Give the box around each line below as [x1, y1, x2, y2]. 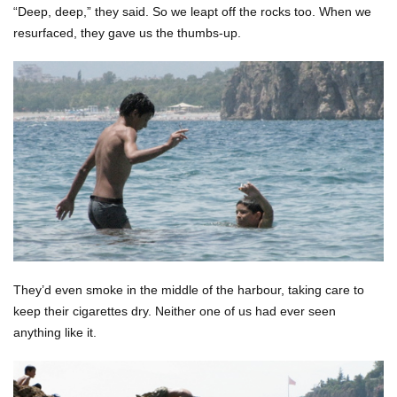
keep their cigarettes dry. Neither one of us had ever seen [13, 303, 336, 318]
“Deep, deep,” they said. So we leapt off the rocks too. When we [13, 4, 371, 19]
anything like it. [13, 324, 97, 339]
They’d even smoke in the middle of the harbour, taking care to [13, 282, 364, 297]
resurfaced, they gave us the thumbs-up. [13, 25, 241, 40]
